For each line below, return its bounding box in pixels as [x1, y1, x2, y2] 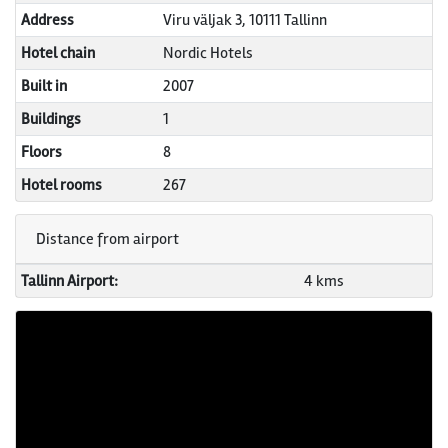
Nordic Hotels [162, 43, 253, 64]
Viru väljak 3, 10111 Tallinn [162, 10, 327, 31]
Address [20, 10, 74, 31]
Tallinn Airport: [20, 271, 118, 292]
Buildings [20, 109, 81, 130]
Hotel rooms [20, 175, 102, 196]
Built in [20, 76, 67, 97]
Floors [20, 142, 62, 163]
